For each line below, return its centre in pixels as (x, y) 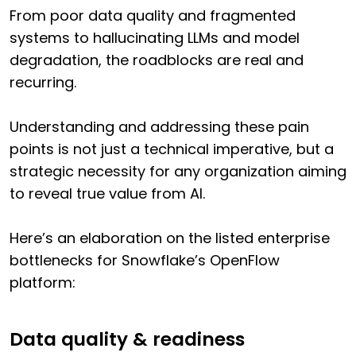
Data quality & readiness (127, 340)
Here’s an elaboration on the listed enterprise (170, 238)
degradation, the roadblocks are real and (157, 60)
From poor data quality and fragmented (153, 16)
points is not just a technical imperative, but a (172, 149)
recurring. (43, 83)
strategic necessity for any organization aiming (178, 172)
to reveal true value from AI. (107, 194)
